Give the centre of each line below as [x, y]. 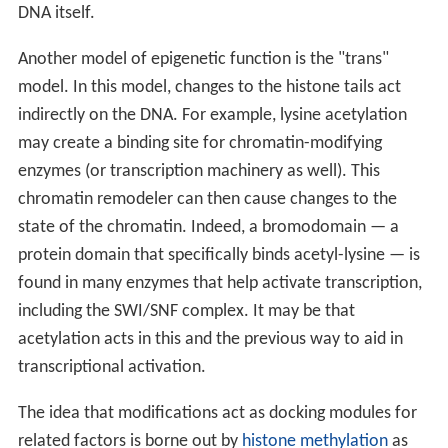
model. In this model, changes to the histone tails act [209, 88]
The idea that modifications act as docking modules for [217, 414]
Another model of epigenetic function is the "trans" [203, 60]
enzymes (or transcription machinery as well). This [198, 172]
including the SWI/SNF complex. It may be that [186, 312]
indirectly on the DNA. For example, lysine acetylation [212, 116]
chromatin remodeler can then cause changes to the [207, 200]
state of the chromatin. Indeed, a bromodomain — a [208, 228]
